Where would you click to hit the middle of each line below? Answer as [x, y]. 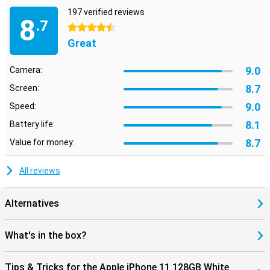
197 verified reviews [106, 12]
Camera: [26, 70]
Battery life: [32, 124]
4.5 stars [85, 28]
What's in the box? [46, 235]
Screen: [24, 88]
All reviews [40, 171]
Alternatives [32, 203]
